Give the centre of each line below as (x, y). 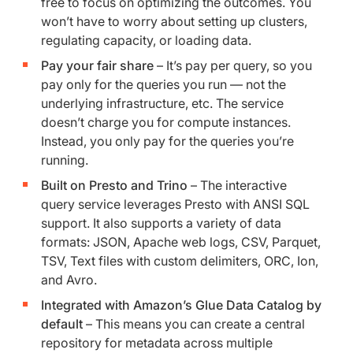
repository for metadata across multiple (157, 343)
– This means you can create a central (194, 324)
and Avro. (69, 280)
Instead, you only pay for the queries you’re (167, 141)
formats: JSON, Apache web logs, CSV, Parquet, (181, 242)
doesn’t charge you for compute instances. (166, 123)
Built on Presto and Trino (114, 186)
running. (65, 160)
